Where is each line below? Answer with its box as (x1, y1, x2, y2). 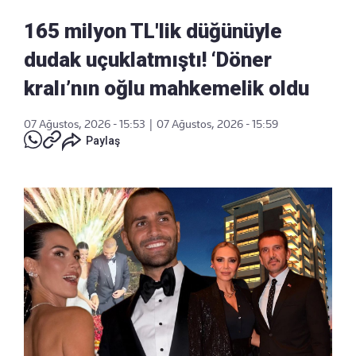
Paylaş (86, 134, 120, 148)
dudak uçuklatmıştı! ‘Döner (24, 48, 272, 72)
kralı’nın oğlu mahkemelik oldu (24, 76, 309, 101)
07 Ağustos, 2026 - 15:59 (157, 118, 278, 131)
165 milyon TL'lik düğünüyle (24, 19, 282, 44)
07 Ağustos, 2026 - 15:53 (24, 118, 145, 131)
